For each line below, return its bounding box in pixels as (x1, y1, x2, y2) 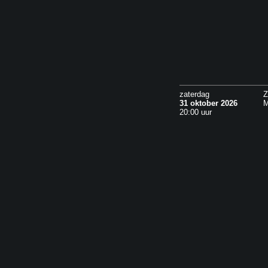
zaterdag (179, 90, 209, 99)
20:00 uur (179, 108, 212, 117)
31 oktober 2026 (179, 99, 237, 108)
